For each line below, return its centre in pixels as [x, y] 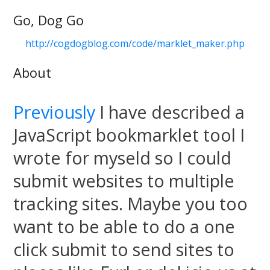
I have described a [170, 112]
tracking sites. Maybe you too [131, 203]
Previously [55, 112]
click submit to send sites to [124, 249]
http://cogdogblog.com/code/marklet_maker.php [135, 43]
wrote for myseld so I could [123, 158]
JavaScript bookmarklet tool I [129, 135]
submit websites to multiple [124, 181]
